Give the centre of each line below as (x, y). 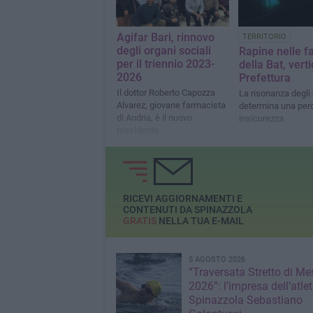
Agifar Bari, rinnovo (165, 38)
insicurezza (261, 119)
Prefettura (264, 78)
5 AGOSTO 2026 (217, 260)
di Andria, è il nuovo (154, 118)
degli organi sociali (163, 51)
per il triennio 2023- (165, 64)
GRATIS (139, 221)
